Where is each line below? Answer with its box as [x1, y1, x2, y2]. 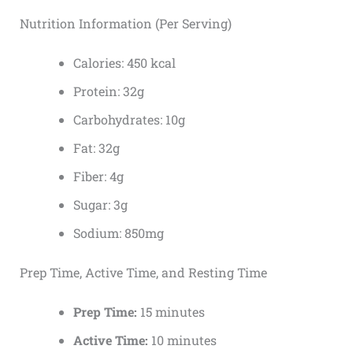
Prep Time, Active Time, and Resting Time [19, 263, 267, 281]
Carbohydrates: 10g [72, 110, 185, 128]
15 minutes [136, 303, 205, 320]
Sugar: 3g [72, 195, 128, 213]
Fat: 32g [72, 139, 120, 156]
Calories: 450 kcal [72, 54, 176, 71]
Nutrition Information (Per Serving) [19, 14, 232, 32]
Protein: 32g [72, 82, 144, 99]
